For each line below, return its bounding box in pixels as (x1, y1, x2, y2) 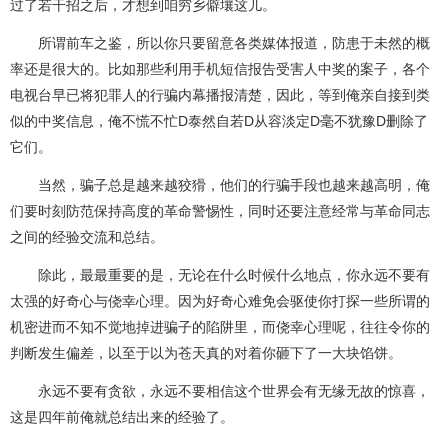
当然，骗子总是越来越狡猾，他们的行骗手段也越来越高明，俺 (10, 177, 430, 193)
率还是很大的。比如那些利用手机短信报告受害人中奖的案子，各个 (10, 61, 430, 77)
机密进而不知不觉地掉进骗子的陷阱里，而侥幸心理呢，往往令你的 (10, 319, 430, 335)
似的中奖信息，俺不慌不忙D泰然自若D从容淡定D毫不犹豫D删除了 (10, 113, 428, 129)
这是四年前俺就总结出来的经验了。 (10, 409, 234, 425)
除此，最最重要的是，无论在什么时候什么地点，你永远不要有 (10, 267, 430, 283)
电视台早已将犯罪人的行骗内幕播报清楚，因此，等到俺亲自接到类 (10, 87, 430, 103)
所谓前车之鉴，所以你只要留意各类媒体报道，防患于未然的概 (10, 35, 430, 51)
